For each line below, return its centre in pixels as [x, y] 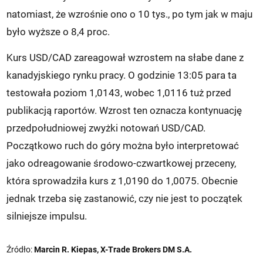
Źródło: [21, 249]
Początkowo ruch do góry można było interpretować [123, 145]
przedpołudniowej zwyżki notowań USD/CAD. [106, 128]
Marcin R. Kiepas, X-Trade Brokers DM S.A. [113, 249]
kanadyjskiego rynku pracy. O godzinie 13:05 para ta [122, 75]
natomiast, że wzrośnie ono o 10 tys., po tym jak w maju [130, 14]
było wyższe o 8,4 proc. [58, 31]
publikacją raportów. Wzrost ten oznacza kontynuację [124, 110]
